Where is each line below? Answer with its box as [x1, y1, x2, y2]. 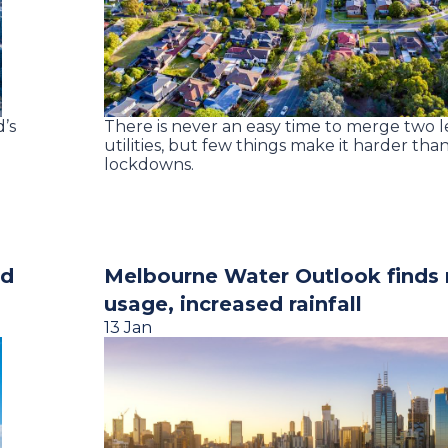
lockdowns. [104, 155, 194, 174]
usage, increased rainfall [104, 292, 362, 316]
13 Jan [104, 318, 152, 337]
